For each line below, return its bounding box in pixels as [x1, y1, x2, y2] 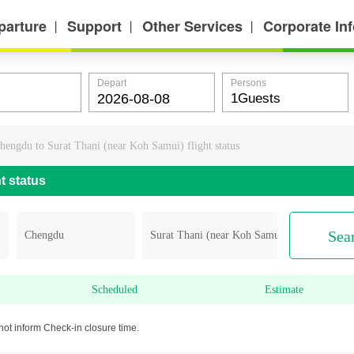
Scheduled [91, 284, 137, 296]
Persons [231, 77, 266, 88]
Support [67, 16, 122, 36]
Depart [97, 77, 126, 88]
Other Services [142, 16, 243, 36]
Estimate [265, 284, 303, 296]
